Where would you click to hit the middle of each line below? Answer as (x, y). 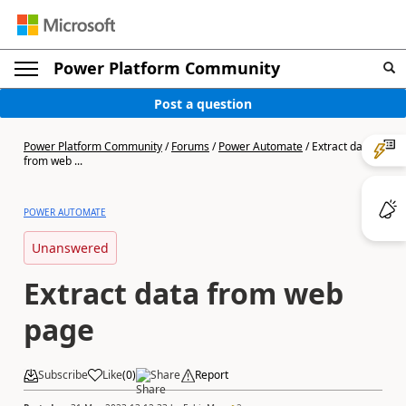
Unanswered (70, 248)
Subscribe (63, 375)
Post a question (203, 103)
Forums (190, 146)
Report (212, 375)
